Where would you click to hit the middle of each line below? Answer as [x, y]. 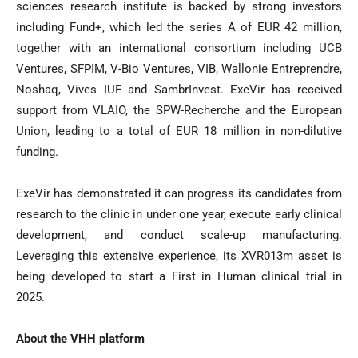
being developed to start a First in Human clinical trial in [179, 277]
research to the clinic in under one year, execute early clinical [179, 215]
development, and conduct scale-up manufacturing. [179, 235]
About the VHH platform [80, 339]
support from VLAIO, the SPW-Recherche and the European [179, 111]
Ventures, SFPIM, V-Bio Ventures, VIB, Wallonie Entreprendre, [179, 69]
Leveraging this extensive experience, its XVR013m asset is [179, 256]
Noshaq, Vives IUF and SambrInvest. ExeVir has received [179, 90]
